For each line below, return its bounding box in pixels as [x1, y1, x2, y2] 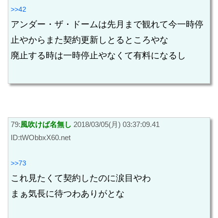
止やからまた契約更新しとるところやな [11, 35, 168, 45]
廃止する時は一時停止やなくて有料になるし [11, 50, 186, 60]
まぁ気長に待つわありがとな [11, 188, 125, 199]
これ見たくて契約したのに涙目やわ [11, 173, 151, 183]
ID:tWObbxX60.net [11, 133, 71, 142]
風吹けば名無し [20, 120, 72, 129]
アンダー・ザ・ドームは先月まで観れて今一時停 [11, 19, 203, 29]
